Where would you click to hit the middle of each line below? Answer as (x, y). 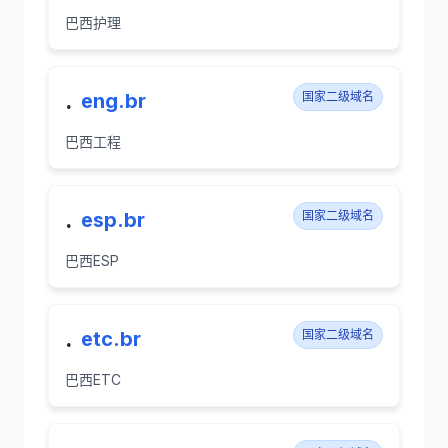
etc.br (111, 339)
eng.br (113, 101)
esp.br (113, 220)
